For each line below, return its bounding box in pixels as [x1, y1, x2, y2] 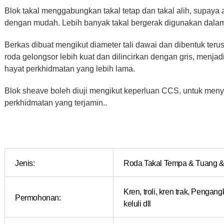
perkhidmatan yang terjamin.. [4, 97, 107, 107]
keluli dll [123, 198, 151, 208]
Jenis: [15, 157, 35, 168]
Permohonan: [15, 192, 61, 202]
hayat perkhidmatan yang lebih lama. [4, 63, 135, 73]
